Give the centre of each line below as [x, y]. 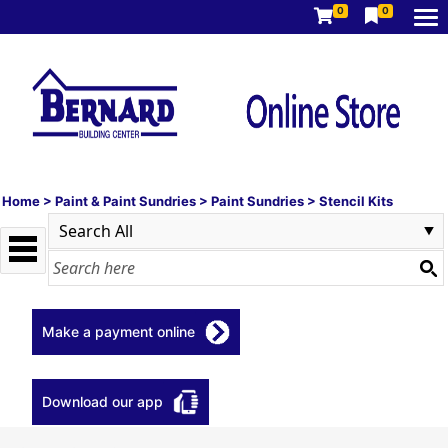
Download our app [102, 401]
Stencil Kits [356, 201]
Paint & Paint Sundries [125, 201]
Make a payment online [118, 331]
